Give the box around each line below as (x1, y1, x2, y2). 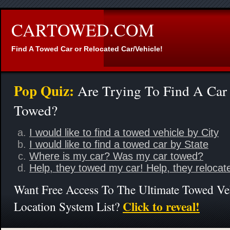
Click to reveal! (123, 198, 200, 215)
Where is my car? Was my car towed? (29, 150, 203, 162)
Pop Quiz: (14, 80, 74, 101)
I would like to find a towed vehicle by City (29, 127, 219, 138)
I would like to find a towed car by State (29, 139, 208, 150)
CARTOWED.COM (11, 18, 154, 42)
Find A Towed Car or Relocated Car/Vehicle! (11, 45, 163, 53)
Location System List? (14, 198, 123, 215)
